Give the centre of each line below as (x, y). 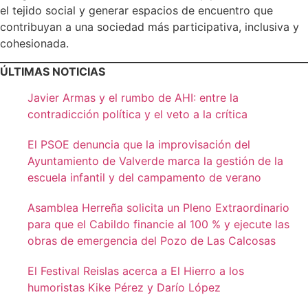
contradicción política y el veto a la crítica (137, 114)
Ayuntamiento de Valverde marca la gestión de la (155, 161)
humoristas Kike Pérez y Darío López (126, 288)
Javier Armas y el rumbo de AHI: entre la (133, 98)
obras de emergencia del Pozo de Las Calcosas (152, 241)
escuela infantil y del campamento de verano (144, 178)
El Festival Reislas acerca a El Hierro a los (136, 271)
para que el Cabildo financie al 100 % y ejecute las (158, 224)
